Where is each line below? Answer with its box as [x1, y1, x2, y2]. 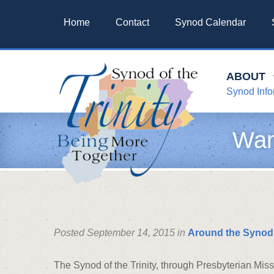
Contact [116, 17, 149, 28]
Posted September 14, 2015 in [54, 227, 188, 238]
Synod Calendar [175, 17, 246, 28]
